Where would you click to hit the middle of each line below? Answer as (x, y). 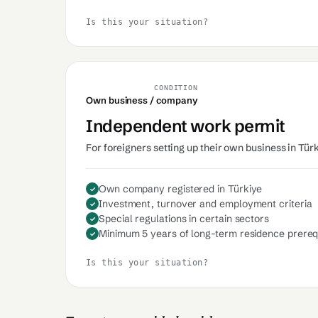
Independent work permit (186, 126)
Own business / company (142, 100)
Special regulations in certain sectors (184, 219)
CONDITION (176, 88)
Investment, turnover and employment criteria (205, 204)
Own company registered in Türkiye (181, 189)
